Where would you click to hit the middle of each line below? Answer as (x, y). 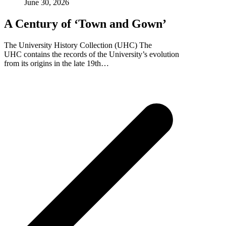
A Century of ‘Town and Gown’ (85, 24)
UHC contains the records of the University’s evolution (92, 54)
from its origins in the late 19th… (56, 64)
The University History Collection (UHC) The (78, 45)
